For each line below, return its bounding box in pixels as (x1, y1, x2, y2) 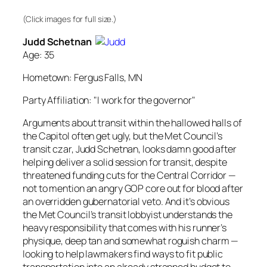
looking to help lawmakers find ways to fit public (23, 247, 223, 261)
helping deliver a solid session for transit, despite (23, 156, 227, 169)
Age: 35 (23, 48, 55, 61)
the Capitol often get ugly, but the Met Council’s (23, 129, 223, 143)
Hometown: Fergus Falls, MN (23, 70, 143, 84)
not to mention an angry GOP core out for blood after (23, 182, 243, 195)
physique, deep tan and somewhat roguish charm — (23, 234, 239, 248)
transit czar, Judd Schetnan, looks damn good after (23, 142, 237, 156)
